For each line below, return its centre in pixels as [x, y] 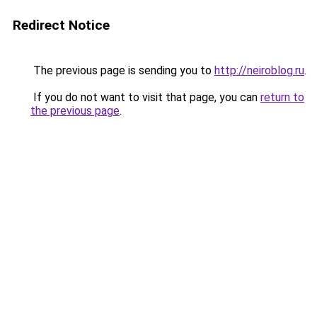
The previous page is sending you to [122, 70]
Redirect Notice [61, 25]
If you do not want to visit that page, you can [145, 97]
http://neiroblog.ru [259, 70]
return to [282, 97]
